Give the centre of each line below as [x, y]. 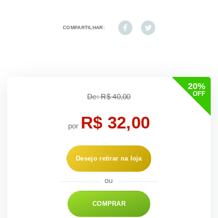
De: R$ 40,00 [109, 97]
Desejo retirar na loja [109, 159]
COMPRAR [109, 204]
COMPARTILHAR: [84, 28]
